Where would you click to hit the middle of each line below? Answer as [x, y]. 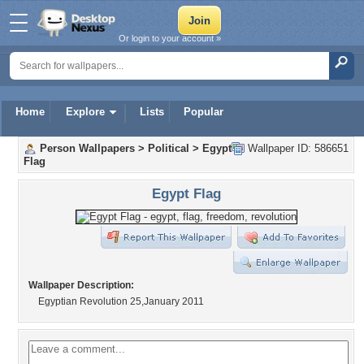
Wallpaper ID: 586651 [297, 148]
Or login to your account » [170, 38]
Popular [204, 112]
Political [169, 148]
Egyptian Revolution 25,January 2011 [121, 301]
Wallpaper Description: [81, 285]
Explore [85, 112]
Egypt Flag [186, 193]
